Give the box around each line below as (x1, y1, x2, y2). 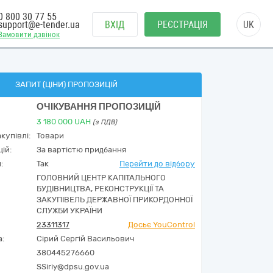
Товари (37, 131, 64, 140)
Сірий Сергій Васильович (37, 234, 134, 243)
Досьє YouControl (128, 220, 195, 229)
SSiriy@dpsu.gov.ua (37, 262, 109, 271)
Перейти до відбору (119, 159, 195, 168)
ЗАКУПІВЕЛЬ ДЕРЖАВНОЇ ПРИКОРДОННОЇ (37, 195, 193, 204)
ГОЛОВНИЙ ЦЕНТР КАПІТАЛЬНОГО (37, 173, 166, 182)
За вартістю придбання (37, 145, 126, 154)
